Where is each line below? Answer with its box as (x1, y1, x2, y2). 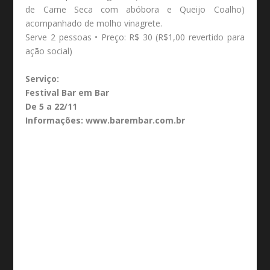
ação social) (25, 45, 73, 57)
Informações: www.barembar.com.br (25, 114, 186, 126)
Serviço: (25, 72, 60, 84)
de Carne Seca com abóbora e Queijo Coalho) (25, 4, 245, 16)
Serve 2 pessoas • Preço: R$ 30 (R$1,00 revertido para (25, 31, 245, 43)
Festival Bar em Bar (25, 86, 110, 98)
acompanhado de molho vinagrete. (25, 17, 163, 30)
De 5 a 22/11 (25, 100, 78, 112)
